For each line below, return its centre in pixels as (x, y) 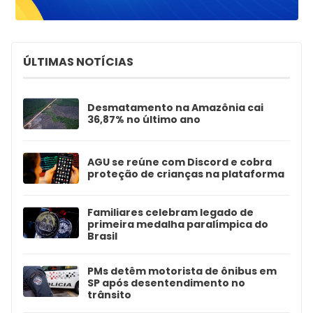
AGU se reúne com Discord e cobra (180, 162)
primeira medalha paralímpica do (178, 225)
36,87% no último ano (144, 119)
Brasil (102, 236)
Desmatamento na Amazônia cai (175, 107)
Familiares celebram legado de (170, 213)
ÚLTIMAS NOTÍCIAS (78, 62)
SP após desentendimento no (166, 283)
